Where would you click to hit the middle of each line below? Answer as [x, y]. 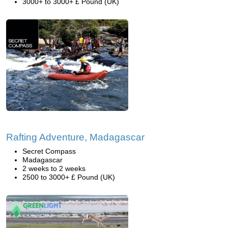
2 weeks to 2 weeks [54, 168]
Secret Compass [49, 151]
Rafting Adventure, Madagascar [75, 137]
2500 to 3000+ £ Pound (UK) [69, 177]
